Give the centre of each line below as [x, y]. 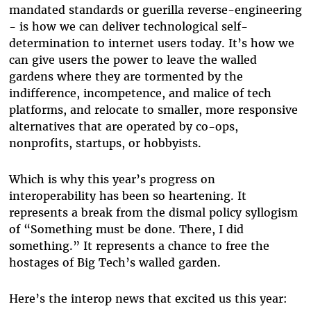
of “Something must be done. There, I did [126, 229]
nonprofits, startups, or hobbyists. [107, 143]
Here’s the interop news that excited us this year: [148, 299]
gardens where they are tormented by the [126, 77]
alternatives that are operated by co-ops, [123, 127]
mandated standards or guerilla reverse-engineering [155, 10]
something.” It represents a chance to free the [139, 246]
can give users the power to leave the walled [133, 60]
